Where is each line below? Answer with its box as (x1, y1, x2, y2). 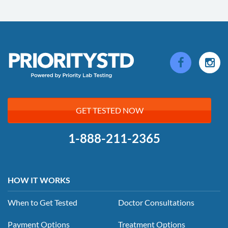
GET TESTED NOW (75, 105, 144, 116)
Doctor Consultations (118, 197, 194, 207)
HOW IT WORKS (8, 175, 70, 185)
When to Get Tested (8, 197, 77, 207)
